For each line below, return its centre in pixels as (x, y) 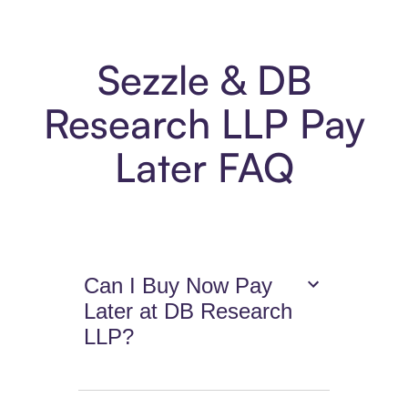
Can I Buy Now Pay (178, 286)
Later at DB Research (189, 311)
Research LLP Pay (204, 124)
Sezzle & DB (204, 80)
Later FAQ (204, 168)
